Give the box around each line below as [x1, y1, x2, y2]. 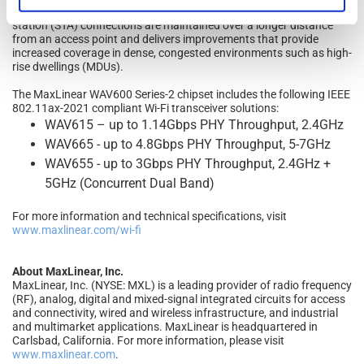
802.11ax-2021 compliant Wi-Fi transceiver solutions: [12, 101, 279, 115]
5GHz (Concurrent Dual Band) [45, 175, 214, 191]
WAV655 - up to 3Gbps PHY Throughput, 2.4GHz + [45, 155, 331, 171]
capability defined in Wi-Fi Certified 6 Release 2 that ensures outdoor [12, 4, 352, 18]
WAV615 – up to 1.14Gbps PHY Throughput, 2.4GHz [45, 116, 344, 132]
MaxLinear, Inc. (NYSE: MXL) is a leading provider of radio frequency [12, 278, 352, 292]
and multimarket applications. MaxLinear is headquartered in [12, 319, 318, 333]
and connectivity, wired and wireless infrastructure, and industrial [12, 305, 338, 319]
